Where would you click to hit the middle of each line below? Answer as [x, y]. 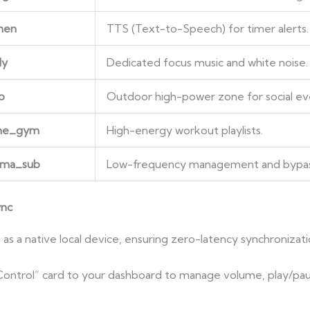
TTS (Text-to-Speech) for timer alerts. [207, 29]
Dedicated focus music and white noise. [207, 63]
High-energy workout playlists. [184, 130]
